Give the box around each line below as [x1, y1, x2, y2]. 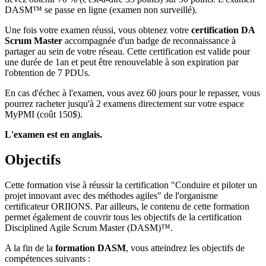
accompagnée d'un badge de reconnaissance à [62, 35, 236, 46]
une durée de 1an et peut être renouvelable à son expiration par [5, 56, 239, 67]
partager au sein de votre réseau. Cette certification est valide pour [5, 46, 250, 56]
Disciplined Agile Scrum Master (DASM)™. [5, 222, 175, 233]
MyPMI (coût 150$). [5, 109, 83, 119]
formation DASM [55, 242, 126, 253]
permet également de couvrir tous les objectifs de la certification [5, 211, 242, 222]
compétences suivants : [5, 253, 90, 264]
